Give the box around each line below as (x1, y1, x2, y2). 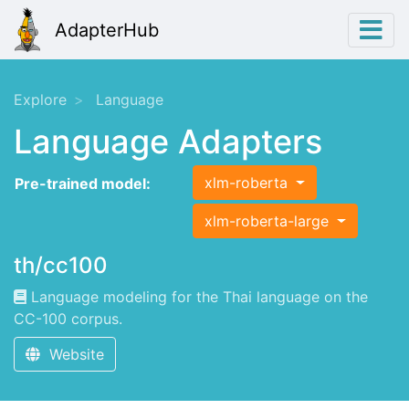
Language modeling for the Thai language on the (26, 288, 368, 307)
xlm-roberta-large (204, 212, 333, 231)
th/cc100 (14, 252, 108, 279)
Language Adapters (14, 121, 322, 163)
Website (40, 345, 104, 364)
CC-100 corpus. (14, 309, 122, 329)
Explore (14, 90, 67, 110)
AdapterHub (55, 18, 159, 41)
